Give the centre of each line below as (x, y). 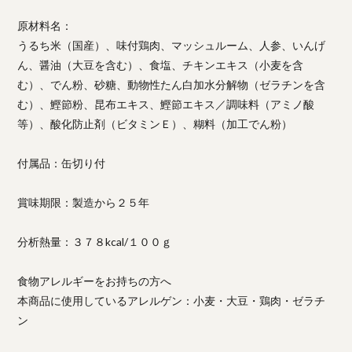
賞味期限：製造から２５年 (84, 202)
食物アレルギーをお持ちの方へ (95, 280)
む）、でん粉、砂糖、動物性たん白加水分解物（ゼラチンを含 (172, 84)
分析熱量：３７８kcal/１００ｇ (95, 241)
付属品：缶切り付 (62, 163)
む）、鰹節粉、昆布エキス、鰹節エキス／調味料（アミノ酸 (166, 104)
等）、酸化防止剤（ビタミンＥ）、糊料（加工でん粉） (155, 123)
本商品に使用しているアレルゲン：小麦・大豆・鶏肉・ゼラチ (172, 300)
